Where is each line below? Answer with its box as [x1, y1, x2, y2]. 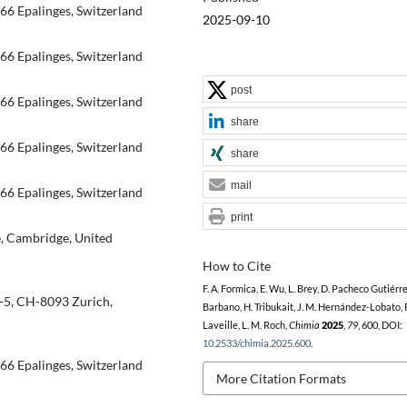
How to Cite [202, 257, 271, 273]
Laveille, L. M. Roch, [202, 319, 289, 331]
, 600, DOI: [357, 319, 402, 331]
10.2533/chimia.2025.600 [202, 337, 311, 349]
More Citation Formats [215, 370, 346, 386]
